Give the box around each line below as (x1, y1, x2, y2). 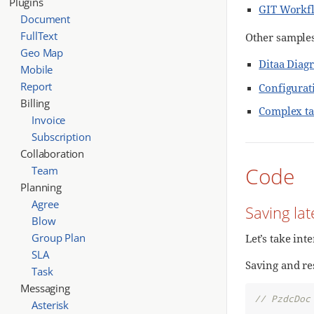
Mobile (20, 62, 53, 76)
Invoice (32, 112, 66, 127)
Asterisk (32, 297, 69, 312)
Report (20, 78, 53, 93)
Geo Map (20, 45, 64, 60)
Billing (20, 95, 50, 110)
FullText (20, 28, 57, 43)
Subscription (32, 129, 91, 144)
